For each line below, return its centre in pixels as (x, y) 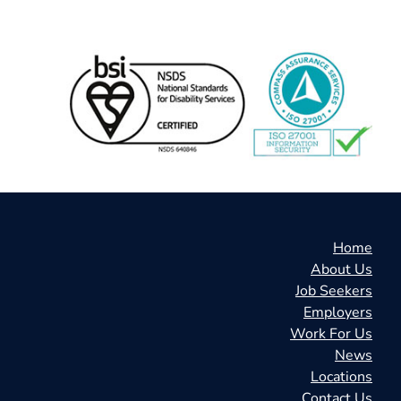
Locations (341, 377)
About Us (341, 269)
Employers (338, 312)
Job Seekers (334, 291)
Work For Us (331, 334)
